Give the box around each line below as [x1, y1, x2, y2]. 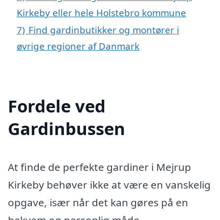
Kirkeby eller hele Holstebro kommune [17, 6, 186, 19]
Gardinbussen [8, 116, 125, 140]
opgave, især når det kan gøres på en [8, 195, 188, 209]
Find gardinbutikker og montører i [28, 23, 179, 36]
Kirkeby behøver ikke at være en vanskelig [8, 177, 211, 192]
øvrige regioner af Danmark [17, 39, 139, 52]
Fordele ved [8, 94, 106, 117]
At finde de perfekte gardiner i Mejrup [8, 160, 191, 174]
